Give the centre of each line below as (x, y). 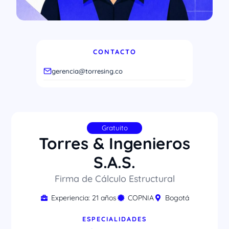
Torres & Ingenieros (114, 144)
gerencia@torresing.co (87, 71)
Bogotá (177, 198)
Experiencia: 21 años (84, 198)
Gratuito (114, 128)
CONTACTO (114, 51)
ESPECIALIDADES (114, 219)
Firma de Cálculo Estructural (114, 179)
